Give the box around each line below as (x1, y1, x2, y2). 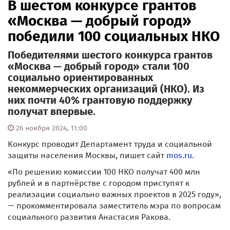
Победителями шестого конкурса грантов (8, 49, 213, 62)
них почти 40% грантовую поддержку (8, 94, 193, 107)
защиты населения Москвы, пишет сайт (8, 150, 166, 161)
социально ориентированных (8, 71, 153, 84)
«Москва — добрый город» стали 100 (8, 60, 189, 73)
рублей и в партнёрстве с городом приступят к (8, 178, 189, 188)
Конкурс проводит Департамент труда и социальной (8, 139, 212, 149)
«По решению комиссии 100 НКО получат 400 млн (8, 167, 200, 177)
